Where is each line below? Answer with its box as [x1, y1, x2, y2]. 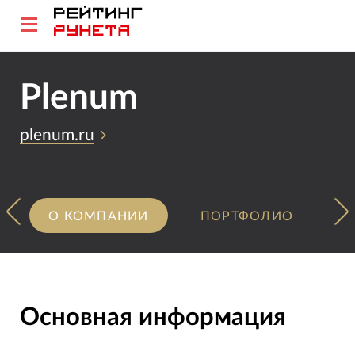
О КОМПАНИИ [48, 209, 149, 223]
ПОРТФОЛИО [200, 209, 294, 223]
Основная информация [19, 305, 286, 330]
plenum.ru [19, 127, 94, 144]
